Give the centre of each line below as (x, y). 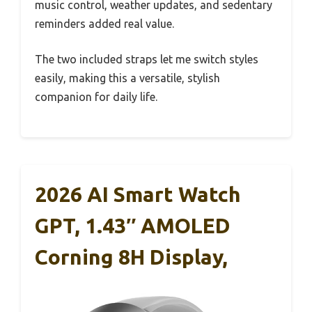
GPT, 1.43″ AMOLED (133, 225)
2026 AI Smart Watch (138, 194)
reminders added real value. (104, 23)
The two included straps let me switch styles (147, 59)
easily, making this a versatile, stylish (127, 78)
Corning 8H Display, (131, 257)
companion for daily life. (96, 96)
